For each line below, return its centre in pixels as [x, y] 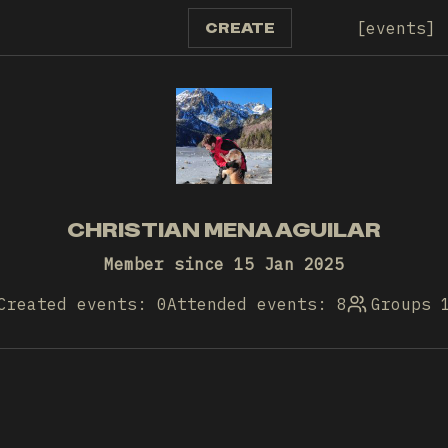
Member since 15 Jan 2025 [224, 264]
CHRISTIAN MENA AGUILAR [224, 230]
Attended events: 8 [257, 304]
